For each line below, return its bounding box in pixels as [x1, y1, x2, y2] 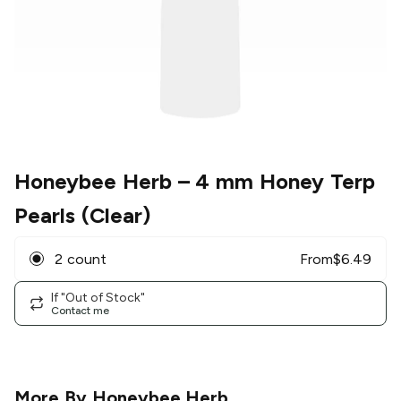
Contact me [51, 303, 109, 317]
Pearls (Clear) [14, 202, 150, 229]
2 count [55, 250, 107, 268]
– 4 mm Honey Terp [171, 168, 375, 195]
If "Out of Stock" [51, 289, 145, 305]
